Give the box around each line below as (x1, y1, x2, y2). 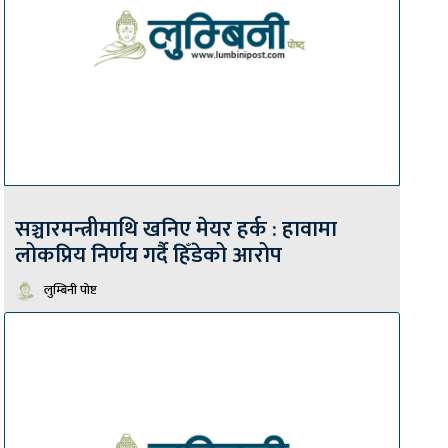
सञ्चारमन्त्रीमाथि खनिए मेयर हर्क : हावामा (15, 211, 337, 249)
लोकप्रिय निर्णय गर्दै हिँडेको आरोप (15, 237, 282, 275)
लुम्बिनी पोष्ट (44, 279, 97, 302)
